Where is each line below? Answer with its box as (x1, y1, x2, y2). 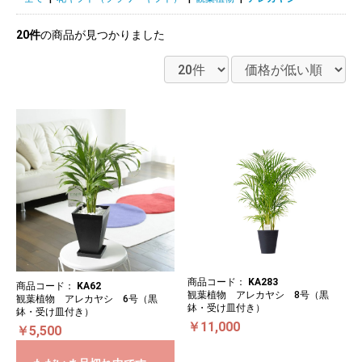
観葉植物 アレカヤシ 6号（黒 (16, 293, 158, 305)
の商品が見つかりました (40, 28, 165, 41)
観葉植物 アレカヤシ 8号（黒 (187, 289, 329, 301)
